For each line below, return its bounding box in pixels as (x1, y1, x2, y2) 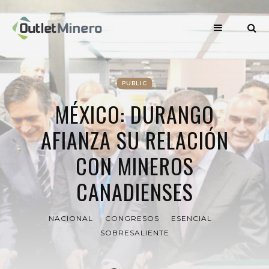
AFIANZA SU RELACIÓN (40, 124, 229, 156)
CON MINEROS (75, 150, 194, 181)
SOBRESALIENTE (100, 228, 169, 237)
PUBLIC (122, 80, 147, 86)
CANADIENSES (76, 175, 193, 207)
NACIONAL (48, 214, 93, 223)
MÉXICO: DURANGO (55, 98, 214, 130)
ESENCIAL (171, 214, 212, 223)
